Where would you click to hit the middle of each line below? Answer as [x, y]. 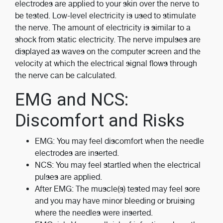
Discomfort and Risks [100, 121]
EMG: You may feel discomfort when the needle [119, 141]
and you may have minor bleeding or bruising [115, 201]
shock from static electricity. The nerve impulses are [108, 40]
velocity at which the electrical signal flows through [106, 63]
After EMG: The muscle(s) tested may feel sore [117, 189]
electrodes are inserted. [77, 153]
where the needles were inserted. [94, 213]
